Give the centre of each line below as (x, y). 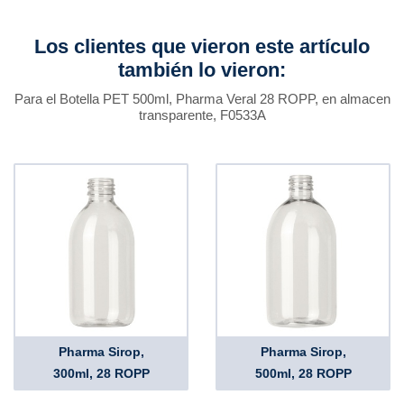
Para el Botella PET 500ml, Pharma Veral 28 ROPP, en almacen (202, 99)
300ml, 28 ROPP (101, 373)
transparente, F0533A (202, 115)
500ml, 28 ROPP (303, 373)
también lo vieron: (202, 70)
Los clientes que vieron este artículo (202, 46)
